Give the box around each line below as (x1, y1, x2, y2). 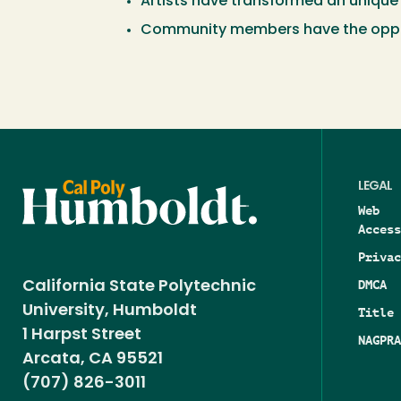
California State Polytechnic (22, 278, 256, 296)
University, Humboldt (22, 303, 204, 320)
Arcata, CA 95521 (22, 351, 163, 369)
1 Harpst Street (22, 327, 141, 345)
